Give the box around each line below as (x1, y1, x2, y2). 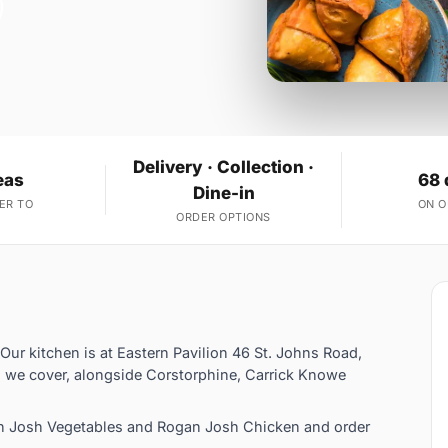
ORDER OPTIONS (176, 210, 271, 225)
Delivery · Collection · (133, 157, 314, 178)
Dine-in (192, 183, 255, 204)
